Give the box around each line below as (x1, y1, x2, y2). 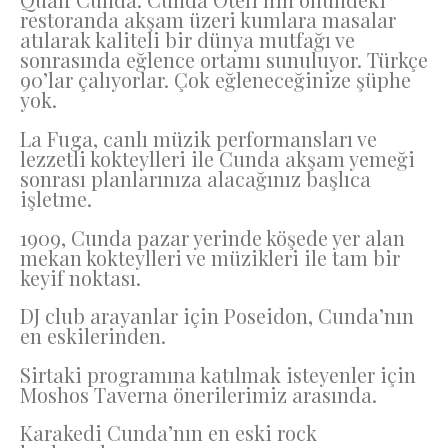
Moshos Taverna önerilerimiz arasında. (20, 380, 377, 408)
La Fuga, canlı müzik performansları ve (20, 125, 377, 153)
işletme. (20, 185, 92, 213)
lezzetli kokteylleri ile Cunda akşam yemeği (20, 145, 415, 173)
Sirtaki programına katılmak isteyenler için (20, 360, 416, 388)
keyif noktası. (20, 263, 141, 291)
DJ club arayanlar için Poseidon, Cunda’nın (20, 302, 414, 330)
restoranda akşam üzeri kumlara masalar (20, 6, 396, 34)
